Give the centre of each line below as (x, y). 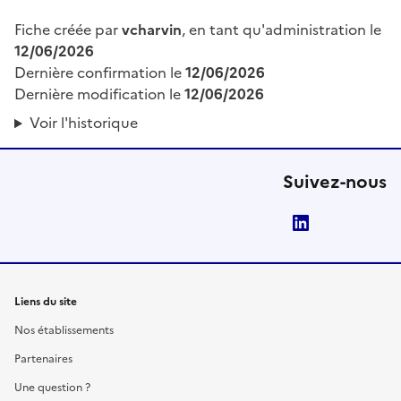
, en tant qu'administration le (282, 30)
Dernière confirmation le (100, 73)
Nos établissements (64, 331)
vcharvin (152, 30)
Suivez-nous (335, 182)
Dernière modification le (99, 94)
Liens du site (46, 302)
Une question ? (52, 388)
